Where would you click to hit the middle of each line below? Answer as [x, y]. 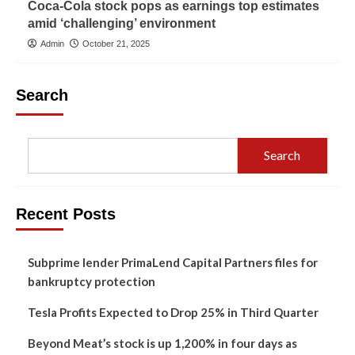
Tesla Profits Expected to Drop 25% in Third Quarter [173, 312]
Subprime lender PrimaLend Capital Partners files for [173, 262]
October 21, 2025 [116, 43]
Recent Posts [66, 214]
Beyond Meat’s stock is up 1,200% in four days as [162, 343]
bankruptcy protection [92, 281]
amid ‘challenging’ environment [122, 23]
